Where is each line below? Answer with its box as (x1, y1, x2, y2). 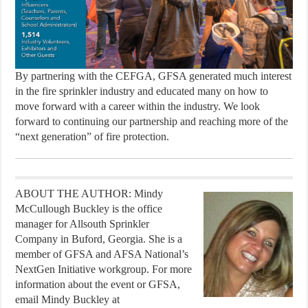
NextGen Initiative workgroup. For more (15, 263, 192, 275)
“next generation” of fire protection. (15, 130, 170, 142)
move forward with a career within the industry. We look (15, 100, 261, 112)
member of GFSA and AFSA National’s (15, 247, 189, 260)
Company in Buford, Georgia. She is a (15, 232, 183, 245)
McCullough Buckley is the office (15, 202, 163, 214)
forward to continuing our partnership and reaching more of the (15, 115, 289, 127)
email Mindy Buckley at (15, 293, 120, 305)
